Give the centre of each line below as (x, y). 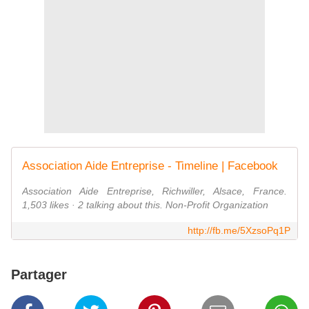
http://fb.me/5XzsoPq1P (239, 231)
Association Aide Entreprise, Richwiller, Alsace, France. (154, 191)
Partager (39, 275)
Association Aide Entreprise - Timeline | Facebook (150, 166)
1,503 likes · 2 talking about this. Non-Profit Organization (145, 205)
